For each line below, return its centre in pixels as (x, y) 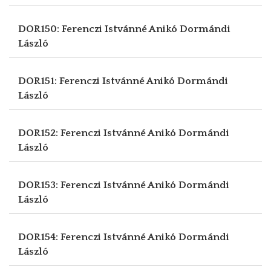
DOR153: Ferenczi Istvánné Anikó (98, 185)
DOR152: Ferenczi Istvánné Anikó (98, 133)
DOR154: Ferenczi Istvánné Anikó (98, 237)
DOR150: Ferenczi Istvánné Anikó (99, 29)
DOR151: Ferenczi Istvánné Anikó (98, 81)
